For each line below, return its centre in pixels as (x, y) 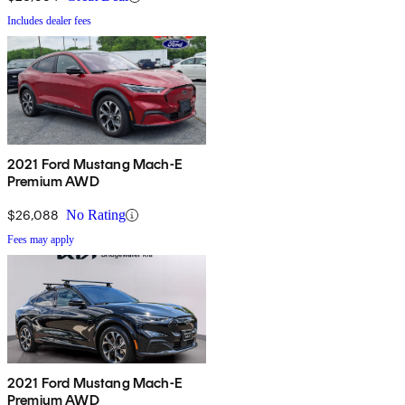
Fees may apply (41, 240)
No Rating (96, 215)
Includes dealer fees (49, 21)
